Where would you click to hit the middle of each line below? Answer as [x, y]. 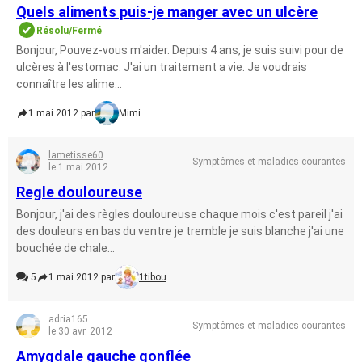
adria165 [68, 319]
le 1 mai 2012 [78, 167]
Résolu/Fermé [69, 31]
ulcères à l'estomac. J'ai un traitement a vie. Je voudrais [162, 67]
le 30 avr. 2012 [80, 331]
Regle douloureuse [79, 192]
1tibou [153, 277]
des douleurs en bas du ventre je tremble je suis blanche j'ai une [180, 231]
